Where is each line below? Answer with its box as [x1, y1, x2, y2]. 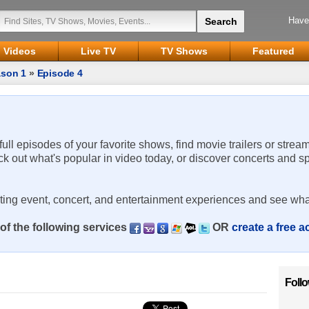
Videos [3, 46, 36, 57]
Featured [252, 46, 295, 57]
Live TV [81, 46, 116, 57]
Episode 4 [37, 68, 83, 79]
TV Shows [161, 46, 208, 57]
